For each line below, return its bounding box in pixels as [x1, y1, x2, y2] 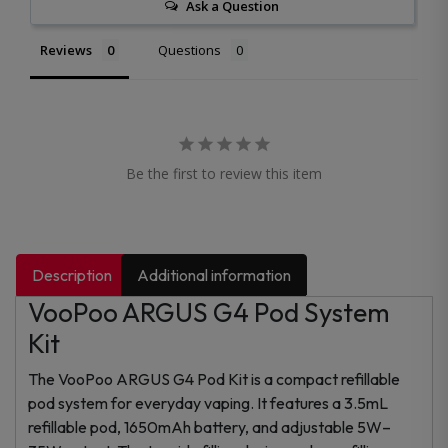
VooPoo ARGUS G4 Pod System [28, 295, 389, 329]
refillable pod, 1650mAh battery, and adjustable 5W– [28, 416, 391, 437]
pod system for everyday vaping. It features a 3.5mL [28, 392, 388, 413]
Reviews [40, 40, 92, 59]
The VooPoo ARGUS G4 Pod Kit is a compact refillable [28, 368, 400, 389]
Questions [158, 40, 221, 59]
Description [32, 264, 113, 285]
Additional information [137, 264, 292, 285]
